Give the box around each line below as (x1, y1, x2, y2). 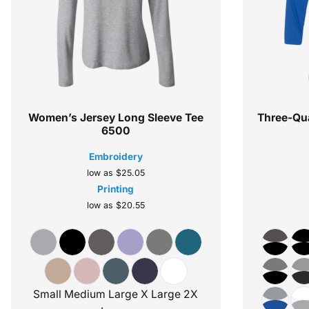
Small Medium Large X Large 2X (33, 288, 199, 301)
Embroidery (88, 151, 143, 163)
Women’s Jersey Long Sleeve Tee (28, 111, 203, 125)
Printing (97, 183, 134, 195)
